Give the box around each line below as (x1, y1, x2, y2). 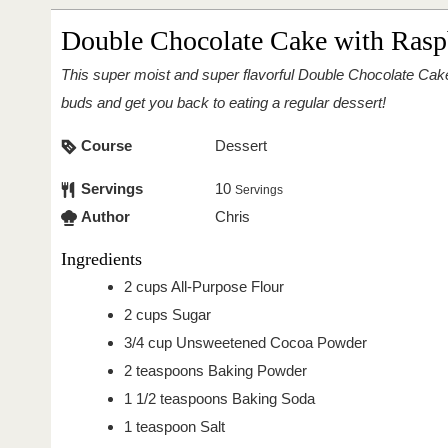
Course (81, 137, 132, 155)
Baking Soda (231, 390, 315, 408)
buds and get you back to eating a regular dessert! (61, 94, 386, 112)
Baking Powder (207, 362, 307, 380)
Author (81, 208, 130, 226)
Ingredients (61, 249, 142, 270)
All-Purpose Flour (170, 278, 284, 296)
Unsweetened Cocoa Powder (175, 334, 367, 352)
